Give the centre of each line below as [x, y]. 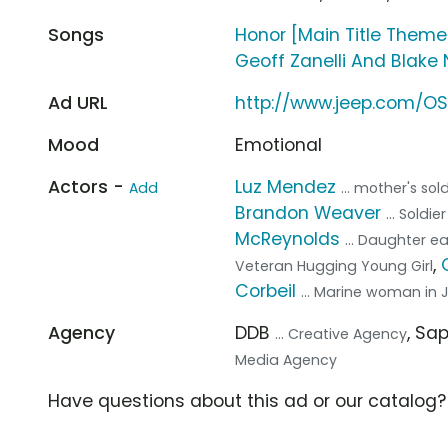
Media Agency [286, 359]
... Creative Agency [341, 333]
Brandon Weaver [308, 212]
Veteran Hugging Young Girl [334, 265]
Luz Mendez [286, 186]
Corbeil [266, 290]
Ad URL [78, 102]
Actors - [88, 186]
